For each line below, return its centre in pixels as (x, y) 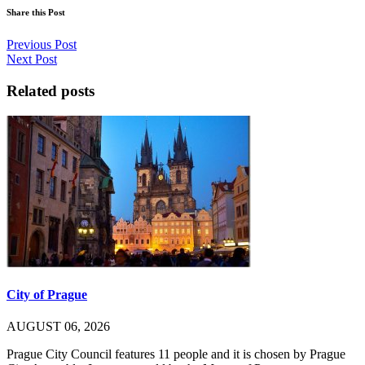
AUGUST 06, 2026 (58, 327)
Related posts (51, 90)
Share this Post (36, 13)
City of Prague (47, 294)
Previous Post (42, 45)
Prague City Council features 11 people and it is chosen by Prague (176, 354)
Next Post (32, 59)
